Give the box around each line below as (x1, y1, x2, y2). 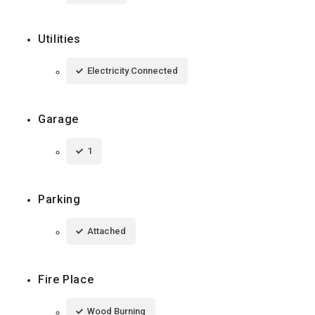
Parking (38, 192, 81, 206)
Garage (38, 112, 79, 126)
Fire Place (38, 272, 94, 286)
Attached (87, 225, 126, 236)
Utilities (38, 32, 81, 46)
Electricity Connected (87, 65, 178, 76)
